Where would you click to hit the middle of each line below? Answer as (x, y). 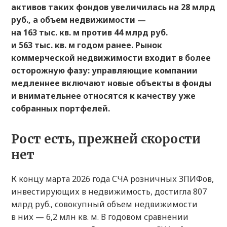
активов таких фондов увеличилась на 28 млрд (113, 7)
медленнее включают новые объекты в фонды (111, 83)
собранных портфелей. (61, 109)
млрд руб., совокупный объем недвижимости (104, 204)
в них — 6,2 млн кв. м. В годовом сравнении (100, 217)
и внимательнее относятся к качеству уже (103, 96)
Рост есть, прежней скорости (106, 139)
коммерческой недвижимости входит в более (111, 58)
